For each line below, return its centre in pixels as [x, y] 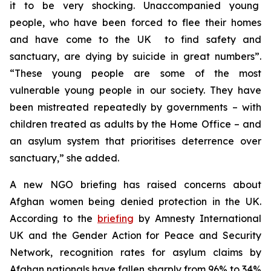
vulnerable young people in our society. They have [135, 90]
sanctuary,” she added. [64, 158]
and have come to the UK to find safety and [135, 39]
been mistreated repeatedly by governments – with [135, 107]
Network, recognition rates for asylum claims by [135, 252]
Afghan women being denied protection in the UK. [135, 201]
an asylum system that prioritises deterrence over [135, 141]
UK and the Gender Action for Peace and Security [135, 235]
